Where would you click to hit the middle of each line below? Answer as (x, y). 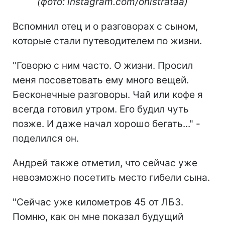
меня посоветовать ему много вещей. (101, 80)
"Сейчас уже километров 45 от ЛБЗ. (98, 202)
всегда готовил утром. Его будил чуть (101, 109)
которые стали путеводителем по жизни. (107, 41)
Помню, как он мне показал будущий (98, 216)
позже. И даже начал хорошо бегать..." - (106, 124)
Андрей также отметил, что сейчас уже (105, 163)
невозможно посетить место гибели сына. (111, 177)
